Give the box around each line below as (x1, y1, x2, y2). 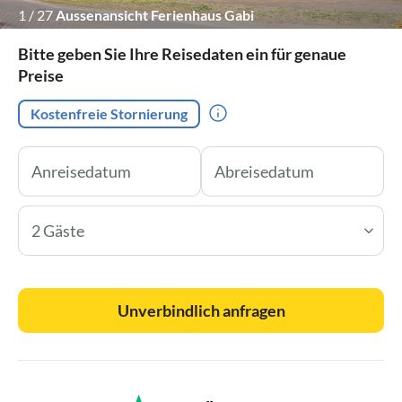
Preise (18, 65, 64, 85)
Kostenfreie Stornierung (31, 104, 188, 122)
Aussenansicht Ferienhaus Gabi (56, 5, 254, 23)
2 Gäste (31, 220, 84, 240)
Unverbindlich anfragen (117, 300, 285, 320)
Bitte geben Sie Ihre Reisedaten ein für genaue (18, 43, 346, 64)
